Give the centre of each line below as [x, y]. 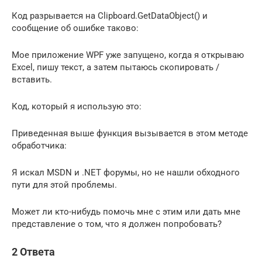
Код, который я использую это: [77, 106]
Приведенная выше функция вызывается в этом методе [130, 133]
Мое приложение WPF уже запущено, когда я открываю [128, 55]
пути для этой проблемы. [64, 185]
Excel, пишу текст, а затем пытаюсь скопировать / [116, 67]
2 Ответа [33, 251]
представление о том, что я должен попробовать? [117, 224]
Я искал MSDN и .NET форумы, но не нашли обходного [126, 172]
